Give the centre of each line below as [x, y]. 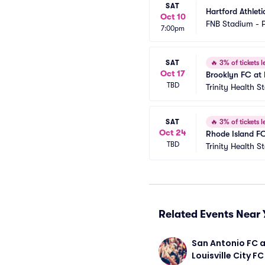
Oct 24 [173, 132]
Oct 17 [173, 73]
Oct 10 [173, 17]
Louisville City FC [228, 256]
